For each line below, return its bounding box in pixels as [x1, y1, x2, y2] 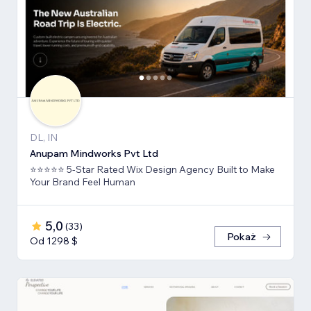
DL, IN [30, 131, 58, 144]
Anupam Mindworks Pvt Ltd [30, 146, 158, 160]
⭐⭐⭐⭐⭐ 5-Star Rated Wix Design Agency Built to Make [30, 162, 275, 176]
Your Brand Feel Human [30, 175, 135, 188]
